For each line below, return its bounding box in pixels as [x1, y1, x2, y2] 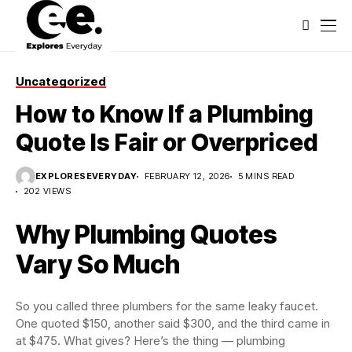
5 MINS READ [237, 170, 295, 181]
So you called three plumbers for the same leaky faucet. [16, 299, 318, 313]
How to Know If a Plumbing [16, 100, 313, 128]
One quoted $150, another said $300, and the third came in [16, 316, 330, 331]
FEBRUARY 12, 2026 [145, 170, 230, 181]
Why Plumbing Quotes [16, 219, 277, 250]
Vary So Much [16, 249, 180, 280]
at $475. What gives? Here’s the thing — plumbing [16, 333, 285, 348]
